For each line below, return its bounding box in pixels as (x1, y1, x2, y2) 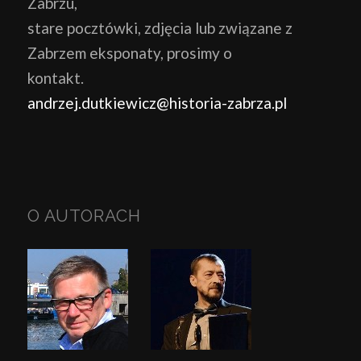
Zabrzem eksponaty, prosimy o (27, 43, 232, 62)
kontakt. (27, 68, 84, 87)
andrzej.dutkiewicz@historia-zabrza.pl (27, 93, 287, 112)
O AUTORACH (27, 205, 141, 226)
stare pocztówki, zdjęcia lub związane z (27, 18, 293, 37)
